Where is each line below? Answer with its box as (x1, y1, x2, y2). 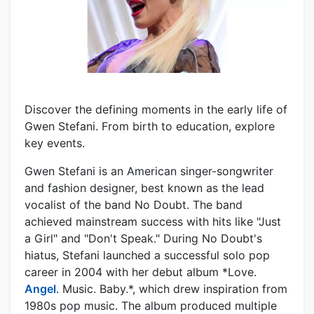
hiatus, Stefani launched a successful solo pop (25, 247, 270, 262)
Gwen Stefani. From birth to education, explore (25, 118, 275, 133)
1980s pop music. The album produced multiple (25, 298, 277, 313)
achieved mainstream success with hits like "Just (25, 214, 281, 228)
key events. (25, 135, 85, 150)
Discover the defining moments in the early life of (25, 102, 287, 116)
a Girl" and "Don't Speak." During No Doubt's (25, 231, 262, 245)
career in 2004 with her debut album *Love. (25, 264, 257, 279)
